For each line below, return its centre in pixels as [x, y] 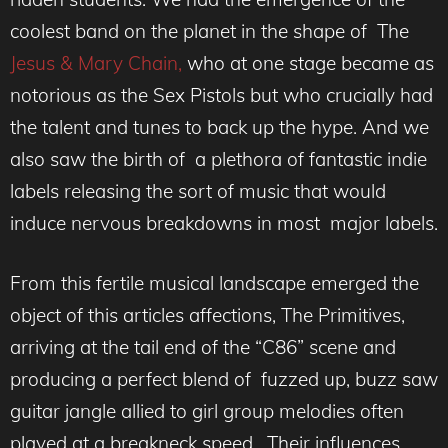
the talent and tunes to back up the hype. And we [219, 126]
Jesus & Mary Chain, [96, 62]
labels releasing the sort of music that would [198, 190]
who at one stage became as [308, 62]
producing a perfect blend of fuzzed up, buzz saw [224, 379]
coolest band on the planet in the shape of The [209, 30]
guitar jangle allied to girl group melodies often [207, 411]
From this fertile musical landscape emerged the [214, 283]
